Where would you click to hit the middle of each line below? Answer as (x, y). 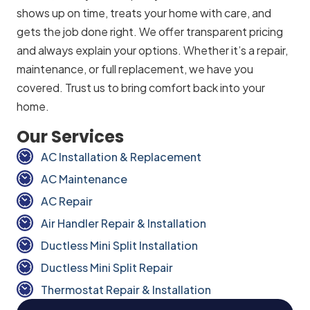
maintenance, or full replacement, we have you (135, 69)
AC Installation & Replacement (121, 156)
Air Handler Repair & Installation (124, 223)
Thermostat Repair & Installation (126, 289)
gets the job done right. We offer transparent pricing (150, 32)
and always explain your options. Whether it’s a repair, (152, 51)
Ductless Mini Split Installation (119, 245)
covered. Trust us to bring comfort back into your (141, 88)
